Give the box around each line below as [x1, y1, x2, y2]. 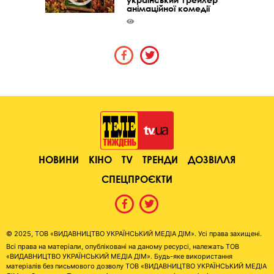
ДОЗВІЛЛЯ [188, 153, 235, 165]
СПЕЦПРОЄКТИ [102, 172, 172, 185]
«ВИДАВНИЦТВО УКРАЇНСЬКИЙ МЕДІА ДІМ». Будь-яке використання [6, 251, 232, 261]
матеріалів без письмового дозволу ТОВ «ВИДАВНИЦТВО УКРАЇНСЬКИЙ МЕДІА [6, 261, 267, 270]
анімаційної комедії [127, 3, 210, 14]
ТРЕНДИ [143, 153, 178, 165]
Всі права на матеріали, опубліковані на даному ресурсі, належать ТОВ [6, 242, 239, 251]
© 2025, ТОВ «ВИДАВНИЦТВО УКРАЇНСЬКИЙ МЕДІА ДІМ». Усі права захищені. [6, 229, 262, 238]
